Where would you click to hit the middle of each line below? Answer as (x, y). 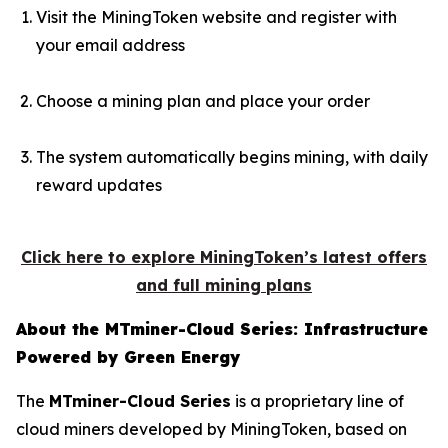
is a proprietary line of (317, 401)
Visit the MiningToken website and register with (216, 17)
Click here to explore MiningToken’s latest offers (224, 257)
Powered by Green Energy (128, 357)
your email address (110, 45)
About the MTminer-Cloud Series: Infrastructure (222, 329)
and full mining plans (224, 285)
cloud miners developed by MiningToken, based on (211, 429)
